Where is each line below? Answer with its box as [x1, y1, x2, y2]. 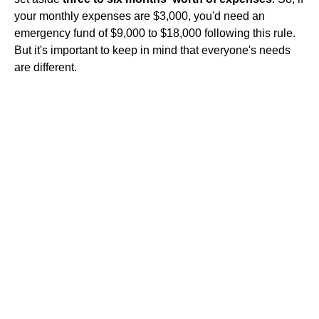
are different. [14, 61, 77, 73]
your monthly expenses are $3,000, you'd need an [14, 10, 265, 22]
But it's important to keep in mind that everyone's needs [14, 44, 291, 56]
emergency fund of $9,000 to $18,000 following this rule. [14, 27, 296, 39]
